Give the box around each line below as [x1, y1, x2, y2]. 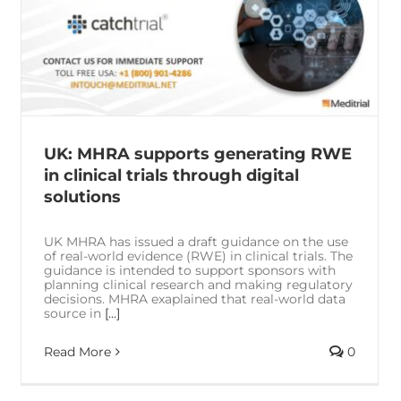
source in [44, 304, 105, 321]
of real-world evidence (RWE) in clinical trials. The [44, 247, 353, 264]
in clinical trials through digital [44, 165, 299, 185]
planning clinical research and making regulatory [44, 276, 353, 293]
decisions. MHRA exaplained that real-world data [44, 290, 346, 307]
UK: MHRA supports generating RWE [44, 143, 352, 164]
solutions [44, 186, 121, 207]
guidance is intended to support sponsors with [44, 261, 336, 278]
